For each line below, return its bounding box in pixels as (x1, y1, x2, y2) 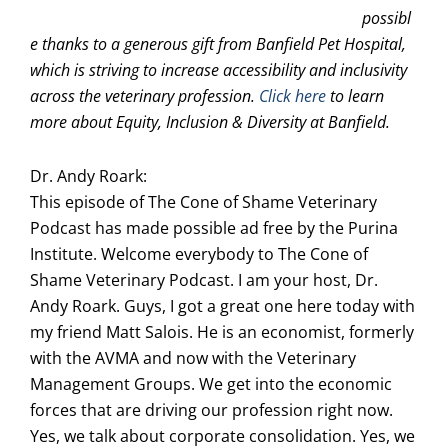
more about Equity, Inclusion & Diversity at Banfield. (30, 110, 390, 133)
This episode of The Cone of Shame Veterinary (30, 190, 377, 213)
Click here (259, 84, 326, 107)
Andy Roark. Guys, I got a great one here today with (30, 294, 415, 317)
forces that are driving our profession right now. (30, 398, 393, 421)
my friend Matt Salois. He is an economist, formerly (30, 320, 414, 343)
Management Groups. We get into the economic (30, 372, 392, 395)
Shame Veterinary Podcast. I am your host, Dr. (30, 268, 378, 291)
